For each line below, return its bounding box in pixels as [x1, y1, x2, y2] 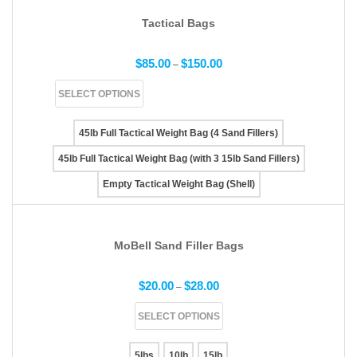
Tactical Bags [142, 16, 215, 29]
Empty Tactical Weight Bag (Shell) [102, 178, 255, 190]
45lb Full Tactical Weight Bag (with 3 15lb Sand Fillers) [57, 152, 300, 164]
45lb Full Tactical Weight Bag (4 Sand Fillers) [79, 127, 278, 139]
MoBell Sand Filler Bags [113, 238, 244, 252]
